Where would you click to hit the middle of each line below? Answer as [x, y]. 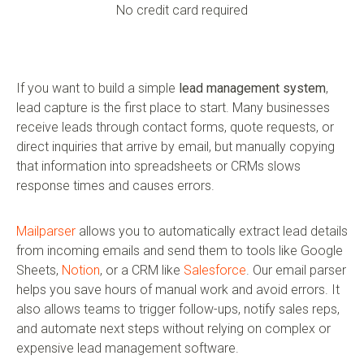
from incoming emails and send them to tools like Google [180, 250]
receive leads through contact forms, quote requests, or [175, 127]
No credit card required [182, 10]
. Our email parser [296, 270]
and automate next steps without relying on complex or [173, 328]
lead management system [252, 88]
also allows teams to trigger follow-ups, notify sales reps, [178, 309]
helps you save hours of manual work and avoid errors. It [178, 289]
